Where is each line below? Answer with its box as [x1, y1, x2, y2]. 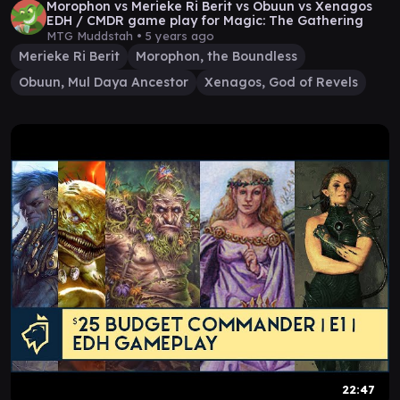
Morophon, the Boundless [136, 48, 297, 64]
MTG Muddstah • [46, 29, 146, 43]
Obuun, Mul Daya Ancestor [19, 74, 188, 90]
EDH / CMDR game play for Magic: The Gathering [46, 12, 363, 29]
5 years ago [146, 29, 214, 43]
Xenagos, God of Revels [204, 74, 358, 90]
